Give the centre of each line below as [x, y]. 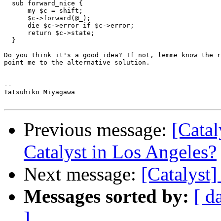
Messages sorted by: [106, 196]
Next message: [82, 174]
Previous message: [98, 130]
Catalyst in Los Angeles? [120, 152]
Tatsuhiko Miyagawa [39, 92]
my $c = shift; [43, 11]
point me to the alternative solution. [77, 63]
